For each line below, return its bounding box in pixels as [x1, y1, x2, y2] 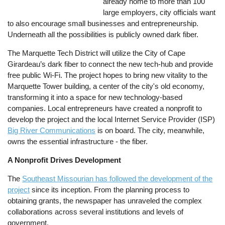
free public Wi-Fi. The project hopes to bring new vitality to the [8, 70, 208, 79]
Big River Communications [8, 126, 96, 135]
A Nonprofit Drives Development [8, 156, 122, 165]
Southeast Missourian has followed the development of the [22, 174, 213, 183]
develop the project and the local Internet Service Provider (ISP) [8, 115, 215, 124]
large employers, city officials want [103, 8, 216, 17]
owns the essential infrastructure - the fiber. [8, 137, 148, 146]
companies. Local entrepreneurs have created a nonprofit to [8, 103, 202, 113]
